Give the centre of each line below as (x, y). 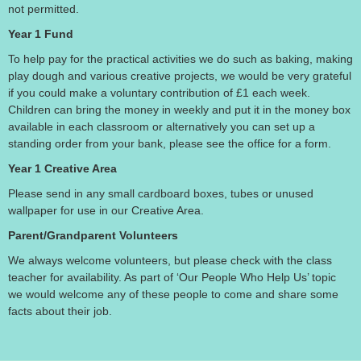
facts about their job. (60, 311)
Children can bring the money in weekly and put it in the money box (179, 110)
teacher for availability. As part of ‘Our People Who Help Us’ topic (172, 277)
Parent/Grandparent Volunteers (93, 235)
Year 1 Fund (41, 34)
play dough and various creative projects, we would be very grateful (180, 76)
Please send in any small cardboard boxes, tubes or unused (161, 193)
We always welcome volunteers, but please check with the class (170, 260)
